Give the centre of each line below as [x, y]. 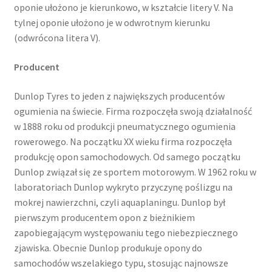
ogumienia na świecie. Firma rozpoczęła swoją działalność [133, 111]
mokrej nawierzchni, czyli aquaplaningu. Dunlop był [119, 202]
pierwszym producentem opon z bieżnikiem [104, 217]
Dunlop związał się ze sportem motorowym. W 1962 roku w [135, 172]
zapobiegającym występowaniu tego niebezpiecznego [126, 232]
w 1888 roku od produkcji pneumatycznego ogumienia [124, 126]
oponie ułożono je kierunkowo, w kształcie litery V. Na [123, 8]
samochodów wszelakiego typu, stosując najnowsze [121, 263]
